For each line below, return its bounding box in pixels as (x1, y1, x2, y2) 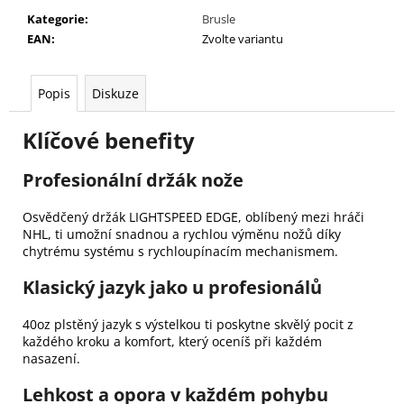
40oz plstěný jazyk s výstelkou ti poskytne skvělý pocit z (23, 315, 353, 333)
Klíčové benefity (23, 124, 195, 155)
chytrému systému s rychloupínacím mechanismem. (23, 242, 338, 260)
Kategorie (27, 10, 85, 27)
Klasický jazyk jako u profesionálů (23, 274, 322, 299)
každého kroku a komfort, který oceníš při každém (23, 332, 322, 350)
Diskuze (92, 84, 139, 102)
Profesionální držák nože (23, 167, 243, 192)
